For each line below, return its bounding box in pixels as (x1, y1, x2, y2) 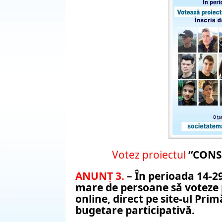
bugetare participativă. (75, 203, 195, 218)
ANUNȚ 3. (75, 169, 127, 183)
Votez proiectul (112, 148, 188, 162)
